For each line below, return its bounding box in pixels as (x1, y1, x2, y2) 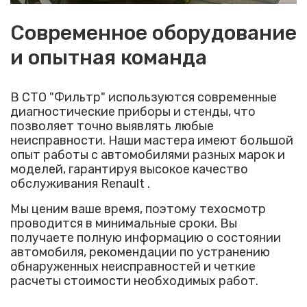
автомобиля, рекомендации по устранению (10, 245, 270, 260)
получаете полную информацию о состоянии (10, 230, 281, 245)
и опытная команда (10, 45, 207, 70)
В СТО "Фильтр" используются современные (10, 90, 277, 105)
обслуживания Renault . (10, 176, 150, 191)
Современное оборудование (10, 21, 297, 45)
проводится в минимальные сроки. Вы (10, 216, 237, 231)
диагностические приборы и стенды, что (10, 104, 256, 119)
